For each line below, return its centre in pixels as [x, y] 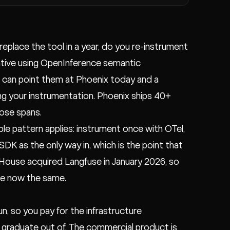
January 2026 [138, 162]
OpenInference [71, 63]
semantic [121, 63]
